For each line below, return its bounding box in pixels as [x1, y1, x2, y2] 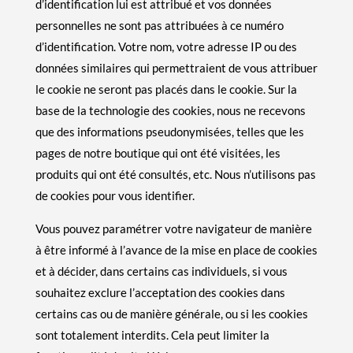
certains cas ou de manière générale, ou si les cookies [35, 306, 308, 321]
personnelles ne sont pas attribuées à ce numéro [35, 17, 284, 32]
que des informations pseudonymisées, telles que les [35, 124, 304, 139]
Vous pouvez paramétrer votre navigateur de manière [35, 221, 312, 236]
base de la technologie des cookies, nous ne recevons [35, 102, 306, 117]
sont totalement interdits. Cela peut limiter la [35, 327, 269, 342]
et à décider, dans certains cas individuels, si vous [35, 263, 288, 278]
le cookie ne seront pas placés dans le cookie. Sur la [35, 81, 297, 96]
